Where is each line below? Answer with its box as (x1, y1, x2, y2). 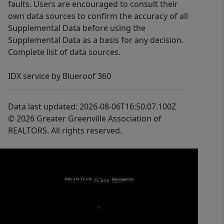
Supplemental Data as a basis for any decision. (8, 34, 183, 46)
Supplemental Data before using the (8, 22, 145, 34)
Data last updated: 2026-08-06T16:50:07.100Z (8, 101, 176, 112)
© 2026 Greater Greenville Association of (8, 113, 161, 124)
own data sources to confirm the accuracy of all (8, 10, 188, 22)
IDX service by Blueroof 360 (8, 70, 111, 82)
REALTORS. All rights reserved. (8, 125, 122, 136)
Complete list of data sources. (8, 46, 120, 58)
